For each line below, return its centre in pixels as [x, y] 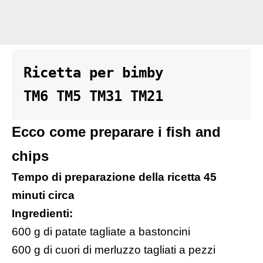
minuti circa [43, 195]
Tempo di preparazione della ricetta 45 [114, 177]
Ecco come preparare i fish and [116, 131]
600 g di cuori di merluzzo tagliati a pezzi [114, 249]
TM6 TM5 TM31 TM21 [93, 96]
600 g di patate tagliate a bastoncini [101, 231]
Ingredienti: [42, 213]
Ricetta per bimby [97, 73]
